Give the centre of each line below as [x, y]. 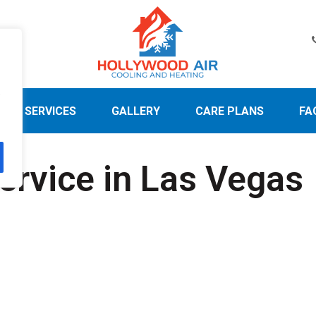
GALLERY [135, 111]
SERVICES [50, 111]
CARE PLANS [229, 111]
